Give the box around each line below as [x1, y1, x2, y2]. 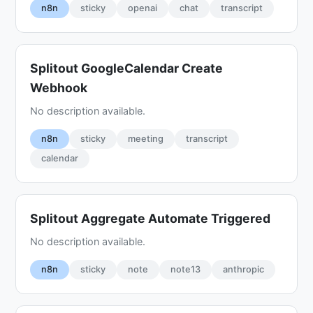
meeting [128, 133, 164, 144]
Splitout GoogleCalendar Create [30, 60, 224, 75]
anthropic [223, 263, 265, 275]
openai [128, 2, 158, 13]
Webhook [30, 80, 88, 95]
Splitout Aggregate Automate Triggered [30, 210, 271, 226]
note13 [170, 263, 201, 275]
